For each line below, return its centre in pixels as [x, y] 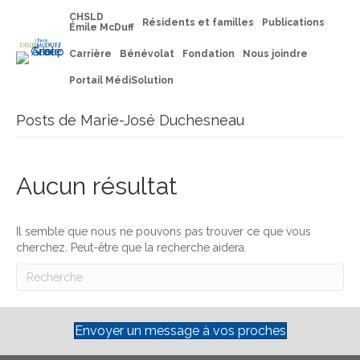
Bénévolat [147, 54]
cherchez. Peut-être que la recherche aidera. [131, 247]
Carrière [91, 54]
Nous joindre [276, 54]
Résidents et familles [198, 22]
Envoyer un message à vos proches [180, 331]
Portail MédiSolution [122, 80]
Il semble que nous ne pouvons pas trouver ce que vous [164, 231]
